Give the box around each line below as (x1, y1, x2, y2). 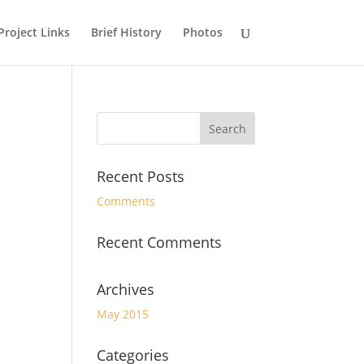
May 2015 (97, 306, 149, 322)
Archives (97, 279, 155, 299)
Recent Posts (97, 167, 185, 186)
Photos (182, 24, 223, 40)
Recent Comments (97, 232, 223, 252)
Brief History (90, 24, 162, 40)
